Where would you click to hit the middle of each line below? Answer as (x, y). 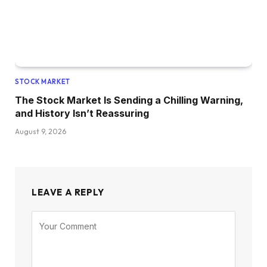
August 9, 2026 (41, 132)
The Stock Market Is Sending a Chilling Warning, (129, 100)
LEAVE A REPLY (68, 193)
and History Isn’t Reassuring (82, 114)
